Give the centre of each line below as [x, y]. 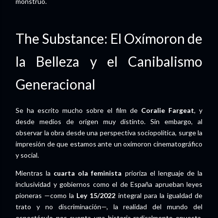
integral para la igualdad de [159, 196]
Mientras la [35, 173]
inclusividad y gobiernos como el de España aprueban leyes [109, 184]
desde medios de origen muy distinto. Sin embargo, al [109, 122]
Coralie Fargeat [168, 110]
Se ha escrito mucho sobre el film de [78, 110]
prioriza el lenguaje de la [162, 173]
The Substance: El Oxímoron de [109, 38]
